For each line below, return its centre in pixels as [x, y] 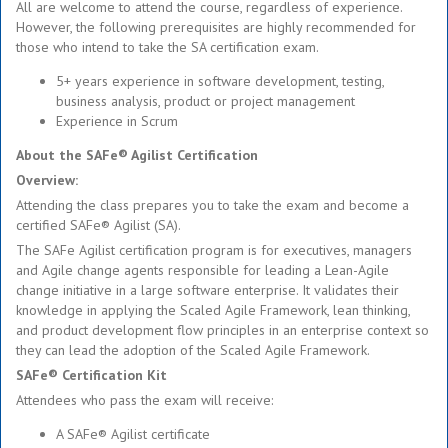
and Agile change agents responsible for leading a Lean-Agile [202, 270]
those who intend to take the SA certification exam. [167, 47]
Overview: [47, 180]
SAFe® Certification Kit [91, 375]
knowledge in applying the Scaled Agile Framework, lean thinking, [213, 310]
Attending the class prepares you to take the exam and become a [212, 205]
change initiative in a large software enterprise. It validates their [207, 290]
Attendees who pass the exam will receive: [144, 400]
